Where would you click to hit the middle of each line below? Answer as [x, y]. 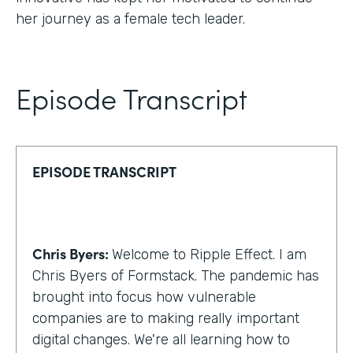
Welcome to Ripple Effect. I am [209, 254]
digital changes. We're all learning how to [161, 339]
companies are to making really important [166, 318]
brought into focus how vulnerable [144, 297]
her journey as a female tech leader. [130, 19]
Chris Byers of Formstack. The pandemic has [176, 275]
